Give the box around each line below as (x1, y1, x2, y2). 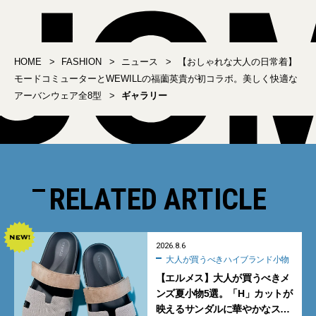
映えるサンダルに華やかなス (155, 303, 281, 315)
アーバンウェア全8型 (14, 90, 102, 101)
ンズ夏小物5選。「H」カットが (155, 287, 293, 299)
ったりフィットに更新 (169, 5, 267, 16)
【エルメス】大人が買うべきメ (155, 272, 290, 284)
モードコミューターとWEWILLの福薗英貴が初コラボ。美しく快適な (14, 73, 298, 84)
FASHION (61, 56, 102, 67)
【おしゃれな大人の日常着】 (178, 56, 297, 67)
